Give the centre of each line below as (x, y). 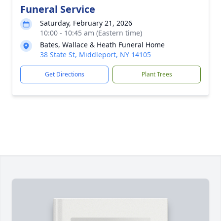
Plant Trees (157, 74)
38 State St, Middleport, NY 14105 (95, 55)
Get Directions (64, 74)
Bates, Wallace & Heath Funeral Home (102, 45)
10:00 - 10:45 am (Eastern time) (91, 33)
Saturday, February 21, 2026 (86, 23)
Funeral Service (58, 9)
